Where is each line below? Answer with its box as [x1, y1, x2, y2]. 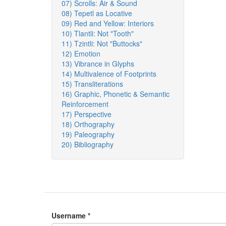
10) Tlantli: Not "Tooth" [62, 28, 134, 38]
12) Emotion [62, 48, 100, 59]
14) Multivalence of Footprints [62, 69, 156, 79]
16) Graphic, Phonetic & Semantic [62, 89, 169, 99]
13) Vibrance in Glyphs [62, 59, 134, 69]
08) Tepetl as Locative [62, 8, 132, 18]
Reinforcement [62, 99, 108, 109]
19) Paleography [62, 129, 115, 139]
